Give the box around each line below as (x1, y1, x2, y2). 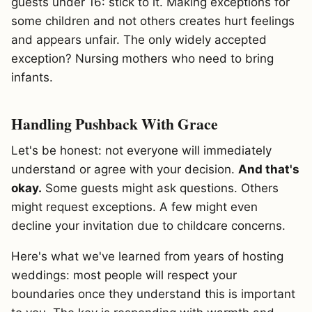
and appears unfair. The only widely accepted (11, 32, 267, 47)
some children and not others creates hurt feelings (11, 13, 295, 28)
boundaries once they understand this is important (11, 287, 295, 302)
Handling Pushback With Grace (11, 112, 218, 134)
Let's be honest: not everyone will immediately (11, 143, 272, 157)
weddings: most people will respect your (11, 268, 237, 283)
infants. (11, 70, 53, 84)
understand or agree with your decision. (11, 162, 238, 176)
